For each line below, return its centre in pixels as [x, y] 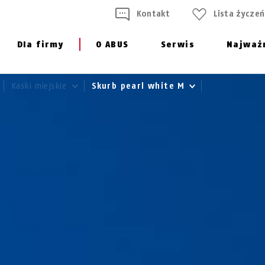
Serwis [177, 45]
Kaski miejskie [40, 86]
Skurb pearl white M [140, 86]
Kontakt [153, 14]
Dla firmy [40, 45]
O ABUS [112, 45]
